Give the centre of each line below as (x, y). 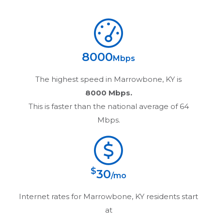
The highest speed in (75, 79)
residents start (171, 197)
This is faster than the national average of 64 (108, 107)
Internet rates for (51, 197)
